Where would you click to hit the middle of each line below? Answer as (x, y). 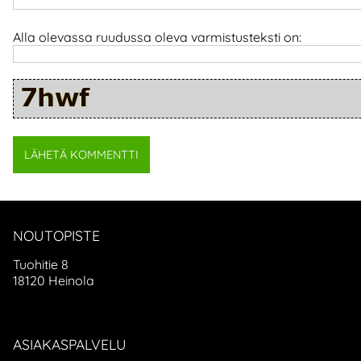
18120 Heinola (54, 280)
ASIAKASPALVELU (70, 344)
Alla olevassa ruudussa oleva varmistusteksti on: (157, 37)
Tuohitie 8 (41, 264)
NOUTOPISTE (56, 236)
